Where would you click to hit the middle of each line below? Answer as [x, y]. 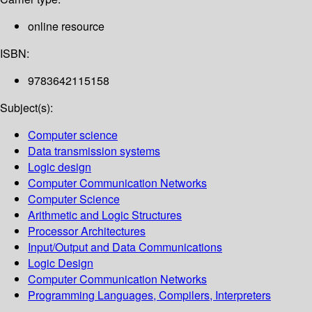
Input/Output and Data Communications [125, 247]
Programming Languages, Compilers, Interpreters [149, 295]
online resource [66, 26]
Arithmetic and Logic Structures [105, 215]
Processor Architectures [87, 231]
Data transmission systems [94, 151]
